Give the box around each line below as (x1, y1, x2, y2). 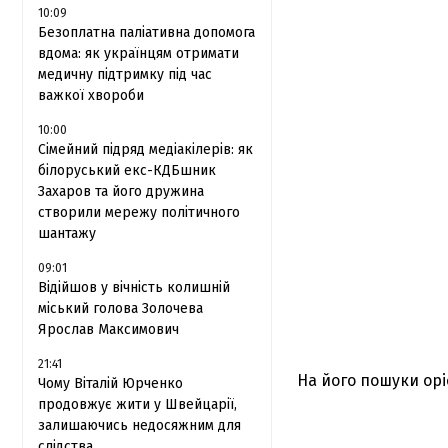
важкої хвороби (38, 87, 144, 104)
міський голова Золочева (38, 300, 203, 317)
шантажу (38, 225, 96, 242)
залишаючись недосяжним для (38, 417, 241, 434)
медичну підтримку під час (38, 66, 212, 83)
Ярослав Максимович (38, 321, 179, 338)
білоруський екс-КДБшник (38, 162, 216, 179)
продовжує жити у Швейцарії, (38, 396, 237, 413)
